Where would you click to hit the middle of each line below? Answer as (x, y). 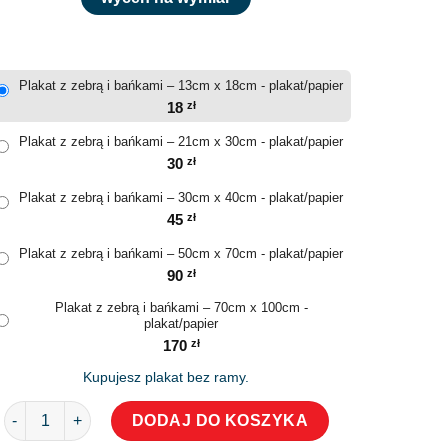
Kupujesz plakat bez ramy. (166, 376)
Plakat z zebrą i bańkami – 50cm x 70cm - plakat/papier (181, 254)
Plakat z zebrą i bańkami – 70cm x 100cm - (181, 307)
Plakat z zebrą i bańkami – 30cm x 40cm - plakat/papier (181, 198)
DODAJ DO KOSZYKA (220, 420)
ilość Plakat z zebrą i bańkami (103, 410)
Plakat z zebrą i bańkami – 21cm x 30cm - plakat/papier (181, 142)
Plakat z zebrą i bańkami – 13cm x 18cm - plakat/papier (181, 86)
